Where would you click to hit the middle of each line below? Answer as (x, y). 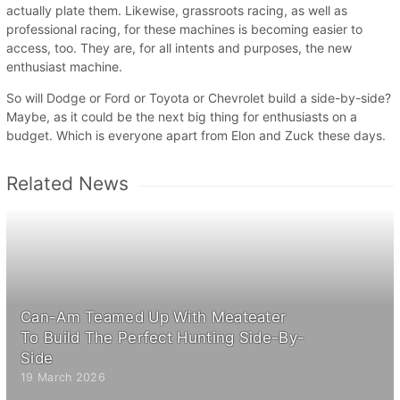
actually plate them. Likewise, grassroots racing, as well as (177, 10)
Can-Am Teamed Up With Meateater (154, 317)
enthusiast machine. (66, 66)
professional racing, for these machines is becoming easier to (184, 29)
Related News (67, 183)
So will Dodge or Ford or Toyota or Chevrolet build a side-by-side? (199, 97)
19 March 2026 (63, 377)
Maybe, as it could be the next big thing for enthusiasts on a (182, 116)
